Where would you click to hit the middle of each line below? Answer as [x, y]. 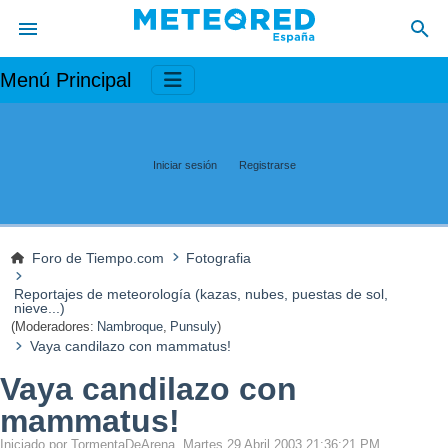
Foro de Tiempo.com [98, 257]
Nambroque [130, 327]
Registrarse [267, 164]
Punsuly [194, 327]
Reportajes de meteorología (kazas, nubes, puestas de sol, [200, 294]
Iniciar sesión [184, 164]
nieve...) [39, 308]
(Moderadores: [52, 327]
